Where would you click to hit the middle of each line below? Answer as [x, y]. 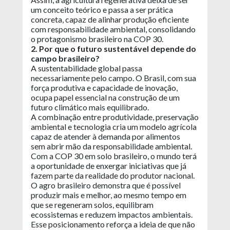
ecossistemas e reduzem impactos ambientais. [112, 214]
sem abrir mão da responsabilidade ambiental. [111, 146]
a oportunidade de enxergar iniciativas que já [109, 165]
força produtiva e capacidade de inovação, [104, 87]
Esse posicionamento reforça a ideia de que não [113, 224]
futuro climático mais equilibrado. [91, 107]
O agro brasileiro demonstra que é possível [106, 185]
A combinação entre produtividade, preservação [115, 117]
